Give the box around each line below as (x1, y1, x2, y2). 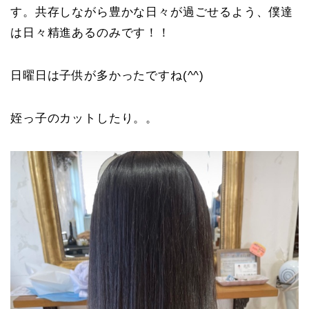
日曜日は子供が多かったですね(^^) (10, 69, 205, 83)
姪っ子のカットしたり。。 (10, 112, 159, 126)
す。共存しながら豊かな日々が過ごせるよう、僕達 (10, 6, 294, 19)
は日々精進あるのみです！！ (10, 26, 170, 40)
